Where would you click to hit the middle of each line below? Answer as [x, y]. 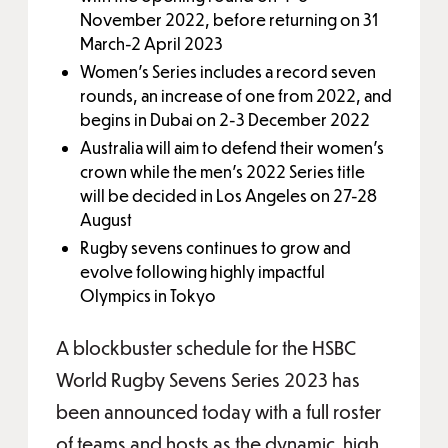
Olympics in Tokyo [148, 295]
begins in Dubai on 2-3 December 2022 [225, 119]
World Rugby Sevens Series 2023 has [208, 379]
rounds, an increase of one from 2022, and [236, 95]
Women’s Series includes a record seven [228, 71]
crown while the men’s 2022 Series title [222, 171]
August [106, 219]
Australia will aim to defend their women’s [232, 147]
